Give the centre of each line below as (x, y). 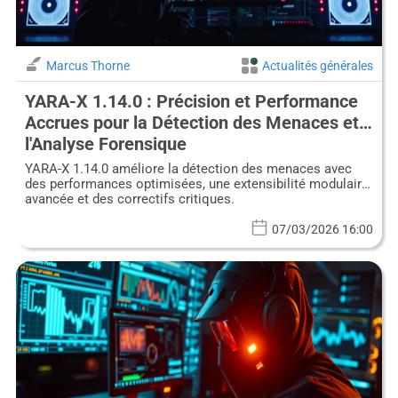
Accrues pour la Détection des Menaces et (191, 123)
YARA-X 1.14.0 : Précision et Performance (191, 102)
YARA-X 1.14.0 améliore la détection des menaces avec (188, 169)
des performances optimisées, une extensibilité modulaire (196, 184)
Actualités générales (318, 66)
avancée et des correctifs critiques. (129, 199)
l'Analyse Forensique (105, 144)
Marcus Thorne (88, 66)
